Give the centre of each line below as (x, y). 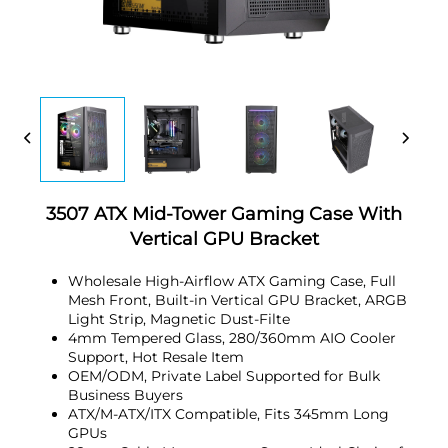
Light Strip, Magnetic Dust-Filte (179, 318)
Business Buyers (125, 394)
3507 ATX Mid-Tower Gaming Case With (224, 213)
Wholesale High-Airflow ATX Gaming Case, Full (232, 280)
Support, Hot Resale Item (156, 356)
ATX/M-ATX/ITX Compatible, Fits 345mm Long (228, 413)
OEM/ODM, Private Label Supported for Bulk (224, 375)
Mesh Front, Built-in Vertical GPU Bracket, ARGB (237, 299)
